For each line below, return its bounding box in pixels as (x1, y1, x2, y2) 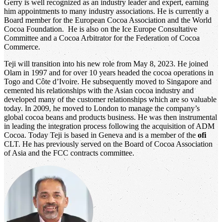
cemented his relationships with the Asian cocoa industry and (4, 86, 194, 95)
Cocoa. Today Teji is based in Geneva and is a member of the (4, 130, 198, 139)
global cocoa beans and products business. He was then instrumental (4, 112, 217, 121)
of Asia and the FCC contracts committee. (4, 148, 134, 157)
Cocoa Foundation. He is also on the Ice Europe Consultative (4, 24, 197, 33)
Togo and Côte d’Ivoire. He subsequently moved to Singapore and (4, 77, 212, 86)
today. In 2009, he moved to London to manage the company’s (4, 104, 200, 112)
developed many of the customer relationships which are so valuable (4, 95, 217, 104)
